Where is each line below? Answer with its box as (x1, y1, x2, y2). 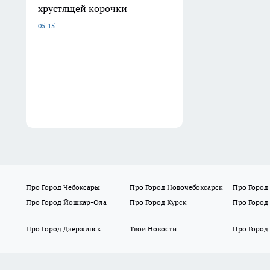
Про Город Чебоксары (26, 183, 100, 192)
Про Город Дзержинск (26, 224, 101, 234)
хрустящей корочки (38, 2, 127, 15)
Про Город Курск (129, 198, 186, 207)
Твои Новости (129, 224, 177, 234)
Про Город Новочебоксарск (129, 183, 222, 192)
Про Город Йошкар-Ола (26, 198, 107, 207)
